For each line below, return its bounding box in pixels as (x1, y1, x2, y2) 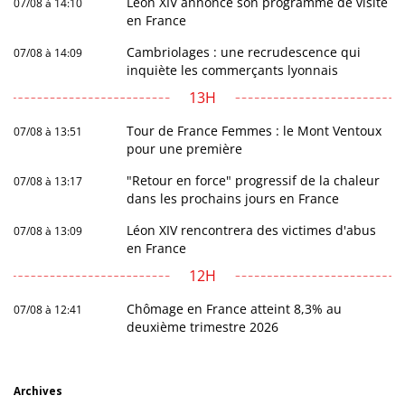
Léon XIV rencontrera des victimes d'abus (127, 221, 377, 239)
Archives (14, 383, 62, 398)
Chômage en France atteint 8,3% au (127, 299, 343, 317)
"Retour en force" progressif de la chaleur (127, 171, 381, 189)
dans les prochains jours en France (127, 189, 340, 207)
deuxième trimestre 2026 (127, 317, 279, 335)
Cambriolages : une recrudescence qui (127, 42, 362, 61)
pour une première (127, 139, 243, 157)
